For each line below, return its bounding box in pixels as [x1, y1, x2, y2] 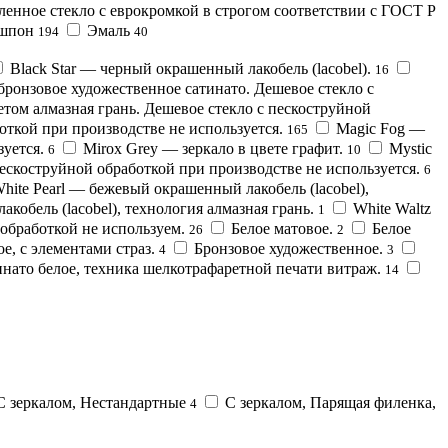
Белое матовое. [231, 219, 333, 237]
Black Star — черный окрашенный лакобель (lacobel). [10, 59, 371, 77]
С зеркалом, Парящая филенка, [225, 393, 436, 411]
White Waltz [353, 199, 431, 217]
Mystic [389, 139, 432, 157]
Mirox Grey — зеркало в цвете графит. [83, 139, 343, 157]
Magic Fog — [336, 119, 425, 137]
